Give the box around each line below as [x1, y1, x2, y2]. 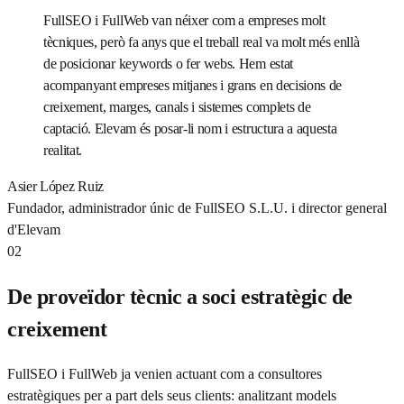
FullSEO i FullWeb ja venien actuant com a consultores [7, 365, 322, 381]
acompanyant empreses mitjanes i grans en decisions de [43, 77, 343, 93]
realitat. [43, 142, 83, 158]
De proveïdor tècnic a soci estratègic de [7, 284, 353, 308]
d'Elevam [7, 221, 60, 237]
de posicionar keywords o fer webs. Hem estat [43, 55, 293, 71]
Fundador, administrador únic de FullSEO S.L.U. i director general [7, 199, 387, 216]
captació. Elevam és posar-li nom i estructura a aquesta [43, 120, 337, 136]
